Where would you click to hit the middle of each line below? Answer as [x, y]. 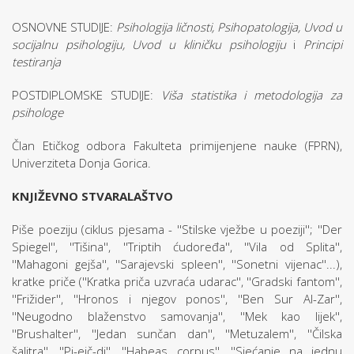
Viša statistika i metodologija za [248, 95]
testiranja [38, 62]
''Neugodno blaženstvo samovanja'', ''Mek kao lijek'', [177, 316]
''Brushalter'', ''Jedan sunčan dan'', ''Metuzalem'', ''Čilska [177, 333]
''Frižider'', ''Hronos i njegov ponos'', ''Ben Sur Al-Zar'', [177, 299]
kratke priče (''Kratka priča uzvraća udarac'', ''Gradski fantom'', [177, 281]
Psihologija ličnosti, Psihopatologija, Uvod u [228, 27]
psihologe [38, 112]
